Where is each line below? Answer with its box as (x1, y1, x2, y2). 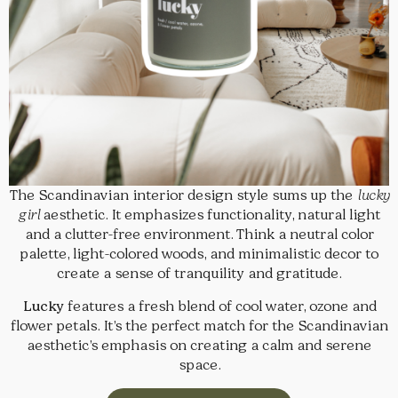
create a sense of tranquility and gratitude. (57, 265, 341, 283)
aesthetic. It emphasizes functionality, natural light (38, 206, 380, 224)
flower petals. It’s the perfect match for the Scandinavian (10, 317, 388, 335)
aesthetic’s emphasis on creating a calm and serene (27, 337, 371, 354)
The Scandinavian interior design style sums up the (9, 187, 356, 204)
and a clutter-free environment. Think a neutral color (24, 226, 374, 243)
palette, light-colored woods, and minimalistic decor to (20, 245, 378, 263)
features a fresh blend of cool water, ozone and (63, 298, 377, 315)
